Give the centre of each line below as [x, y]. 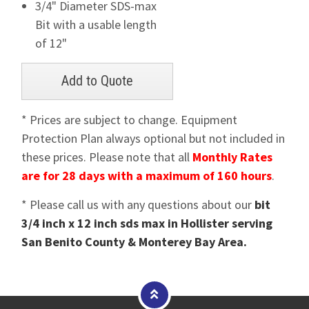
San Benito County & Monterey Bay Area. [134, 242]
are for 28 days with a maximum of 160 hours [147, 176]
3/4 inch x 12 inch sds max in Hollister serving [147, 223]
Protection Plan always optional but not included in [153, 138]
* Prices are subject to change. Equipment [130, 120]
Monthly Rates [233, 157]
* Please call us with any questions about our [138, 205]
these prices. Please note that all [107, 157]
